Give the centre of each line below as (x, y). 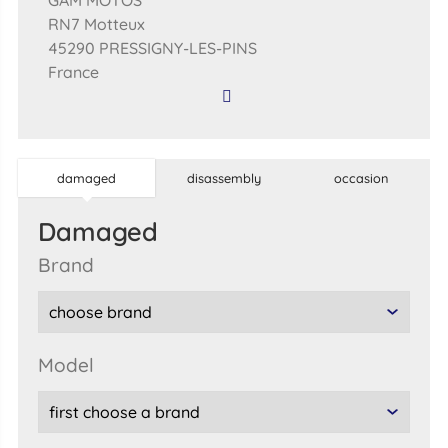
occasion (361, 178)
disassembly (223, 178)
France (73, 72)
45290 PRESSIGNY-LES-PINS (152, 48)
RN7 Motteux (96, 24)
